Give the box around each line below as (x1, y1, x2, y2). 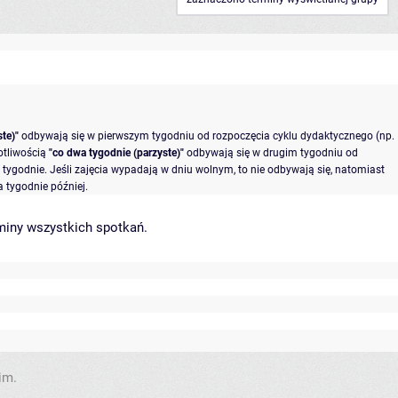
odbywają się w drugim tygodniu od (184, 146, 358, 159)
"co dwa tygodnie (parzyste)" (49, 146, 184, 159)
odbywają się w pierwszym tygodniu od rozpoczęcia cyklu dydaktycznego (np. (19, 129, 394, 142)
